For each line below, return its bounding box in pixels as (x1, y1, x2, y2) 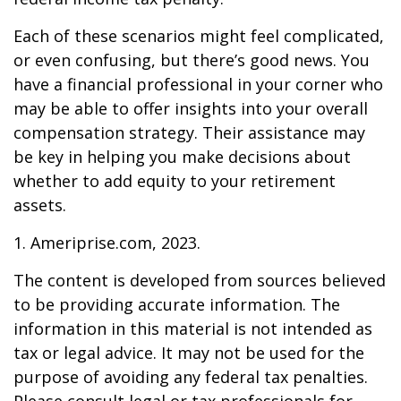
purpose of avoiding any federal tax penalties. (13, 366, 368, 388)
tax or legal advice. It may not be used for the (13, 342, 364, 363)
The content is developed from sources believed (13, 269, 386, 291)
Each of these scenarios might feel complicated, (13, 25, 384, 47)
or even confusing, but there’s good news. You (13, 49, 370, 71)
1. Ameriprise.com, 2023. (13, 232, 200, 253)
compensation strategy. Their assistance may (13, 122, 365, 143)
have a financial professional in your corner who (13, 73, 383, 95)
